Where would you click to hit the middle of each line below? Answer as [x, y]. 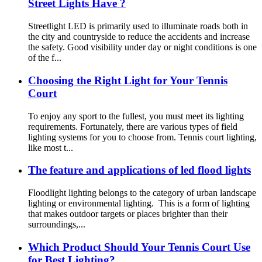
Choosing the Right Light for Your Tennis [128, 80]
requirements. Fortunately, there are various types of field [133, 126]
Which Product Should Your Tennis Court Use [139, 247]
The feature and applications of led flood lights [139, 170]
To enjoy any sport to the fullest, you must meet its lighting [136, 116]
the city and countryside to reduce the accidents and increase [139, 37]
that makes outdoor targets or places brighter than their [128, 213]
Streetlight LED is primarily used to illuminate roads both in [138, 26]
